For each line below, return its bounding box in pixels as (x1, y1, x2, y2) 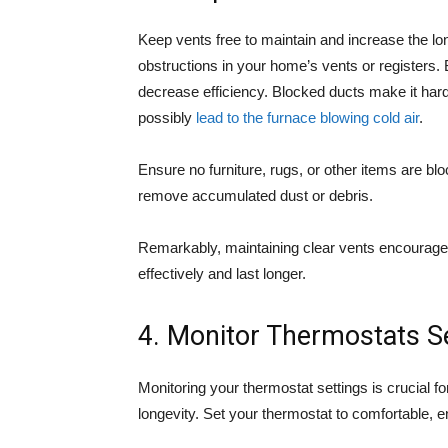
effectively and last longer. (138, 265, 306, 282)
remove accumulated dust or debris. (138, 187, 373, 204)
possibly (138, 109, 196, 126)
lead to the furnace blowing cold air (196, 109, 419, 126)
